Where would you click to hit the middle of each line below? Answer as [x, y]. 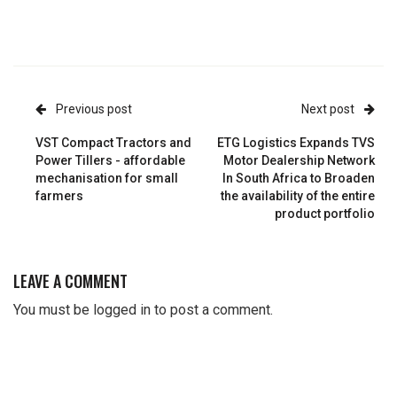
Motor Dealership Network [299, 160]
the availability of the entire [298, 195]
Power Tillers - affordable [110, 160]
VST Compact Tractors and [113, 142]
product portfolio [325, 213]
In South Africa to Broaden [299, 178]
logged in [122, 309]
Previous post [94, 109]
